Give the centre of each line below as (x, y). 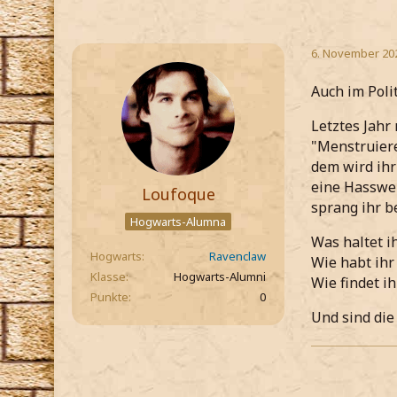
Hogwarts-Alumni (220, 277)
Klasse (108, 277)
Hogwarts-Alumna (178, 222)
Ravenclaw (237, 257)
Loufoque (178, 195)
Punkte (109, 297)
